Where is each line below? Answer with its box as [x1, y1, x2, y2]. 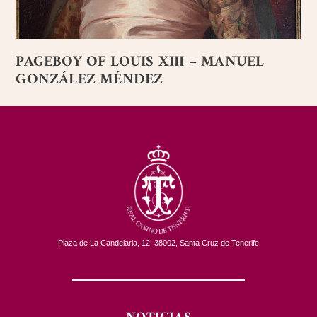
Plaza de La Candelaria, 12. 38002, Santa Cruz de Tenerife [58, 238, 259, 247]
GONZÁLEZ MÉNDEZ [16, 66, 163, 93]
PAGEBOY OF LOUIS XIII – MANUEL [16, 48, 265, 75]
